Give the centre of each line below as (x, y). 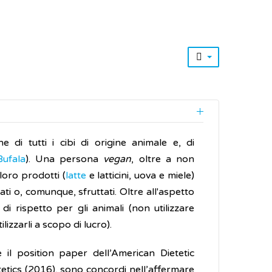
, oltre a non (163, 159)
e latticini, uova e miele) (140, 175)
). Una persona (64, 159)
